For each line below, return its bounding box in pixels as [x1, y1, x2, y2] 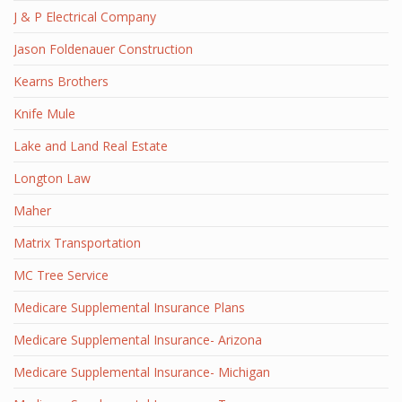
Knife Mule [13, 105, 75, 122]
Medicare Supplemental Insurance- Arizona [13, 331, 262, 348]
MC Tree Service [13, 267, 109, 284]
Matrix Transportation [13, 234, 141, 251]
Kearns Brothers [13, 73, 109, 90]
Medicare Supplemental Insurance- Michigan [13, 363, 270, 380]
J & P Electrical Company [13, 8, 156, 25]
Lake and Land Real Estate [13, 137, 168, 154]
